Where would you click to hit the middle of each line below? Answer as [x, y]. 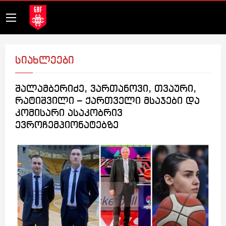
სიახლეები [45, 61]
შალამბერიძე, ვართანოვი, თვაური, [106, 89]
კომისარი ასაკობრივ [69, 114]
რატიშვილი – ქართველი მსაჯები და [107, 101]
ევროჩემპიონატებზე [67, 126]
